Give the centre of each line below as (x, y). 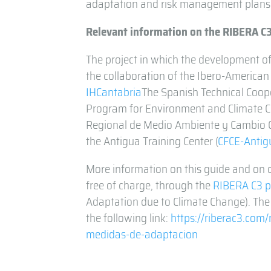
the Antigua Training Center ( (152, 141)
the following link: (129, 217)
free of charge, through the (150, 185)
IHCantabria (114, 92)
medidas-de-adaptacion (142, 234)
